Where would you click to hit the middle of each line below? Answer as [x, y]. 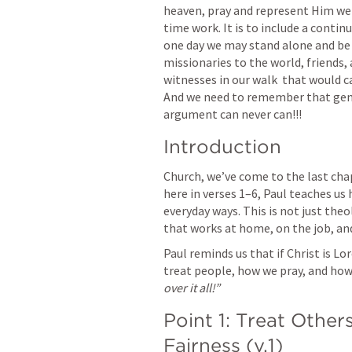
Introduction [222, 147]
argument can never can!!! [233, 114]
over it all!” [192, 288]
